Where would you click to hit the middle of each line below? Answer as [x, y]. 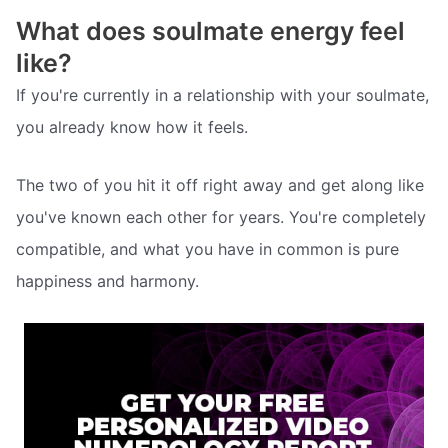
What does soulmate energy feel [210, 31]
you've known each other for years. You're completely [221, 217]
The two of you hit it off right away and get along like [220, 185]
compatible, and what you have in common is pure [207, 249]
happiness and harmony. [107, 281]
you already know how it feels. [132, 127]
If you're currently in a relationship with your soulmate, [222, 95]
